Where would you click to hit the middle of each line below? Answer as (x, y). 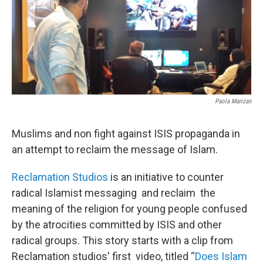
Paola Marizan (233, 101)
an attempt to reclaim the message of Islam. (115, 149)
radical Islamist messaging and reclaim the (114, 193)
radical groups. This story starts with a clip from (122, 240)
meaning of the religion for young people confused (129, 208)
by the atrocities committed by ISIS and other (117, 224)
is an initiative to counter (166, 177)
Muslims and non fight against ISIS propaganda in (126, 133)
